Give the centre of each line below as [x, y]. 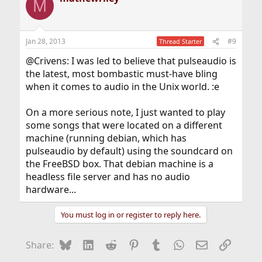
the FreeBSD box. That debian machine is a [119, 164]
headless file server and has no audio [108, 177]
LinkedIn [113, 244]
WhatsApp [207, 244]
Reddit [130, 244]
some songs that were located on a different [124, 125]
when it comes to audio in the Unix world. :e [122, 87]
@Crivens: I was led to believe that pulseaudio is [131, 61]
